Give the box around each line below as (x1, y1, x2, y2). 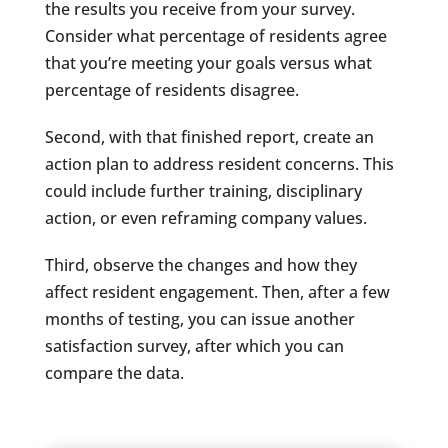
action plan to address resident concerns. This (44, 153, 394, 176)
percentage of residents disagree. (44, 79, 299, 102)
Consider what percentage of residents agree (44, 25, 387, 48)
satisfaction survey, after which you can (44, 335, 344, 358)
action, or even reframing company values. (44, 207, 367, 230)
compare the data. (44, 362, 184, 385)
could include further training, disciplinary (44, 180, 362, 203)
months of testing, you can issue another (44, 308, 355, 331)
